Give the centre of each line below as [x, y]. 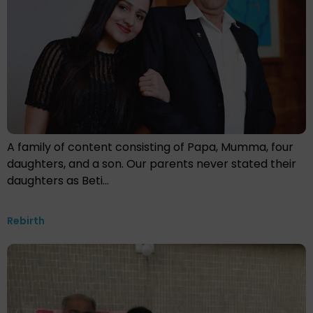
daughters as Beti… [58, 181]
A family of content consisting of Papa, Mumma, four [150, 147]
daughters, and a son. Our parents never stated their [152, 164]
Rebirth [26, 221]
